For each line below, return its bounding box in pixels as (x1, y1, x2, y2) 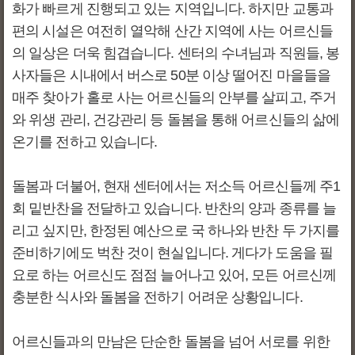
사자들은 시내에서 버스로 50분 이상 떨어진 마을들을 (12, 67, 330, 83)
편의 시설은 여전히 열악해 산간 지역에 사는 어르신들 (12, 23, 333, 39)
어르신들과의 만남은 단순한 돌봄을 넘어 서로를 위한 (12, 334, 330, 349)
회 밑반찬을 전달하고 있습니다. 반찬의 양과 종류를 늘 (12, 200, 337, 216)
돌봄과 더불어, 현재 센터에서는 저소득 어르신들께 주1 (12, 178, 341, 194)
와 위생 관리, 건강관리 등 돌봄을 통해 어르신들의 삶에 (12, 112, 340, 128)
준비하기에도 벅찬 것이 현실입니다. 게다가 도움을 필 (12, 245, 333, 261)
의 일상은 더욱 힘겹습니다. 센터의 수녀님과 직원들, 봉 (12, 45, 340, 61)
